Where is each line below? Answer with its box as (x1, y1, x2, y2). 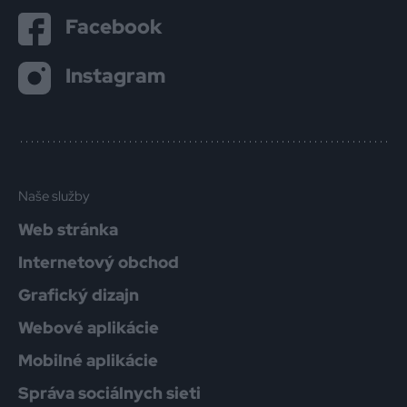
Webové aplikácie (18, 317, 159, 338)
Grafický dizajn (18, 284, 139, 305)
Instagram (65, 62, 165, 89)
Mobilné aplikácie (18, 350, 158, 371)
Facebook (65, 13, 162, 40)
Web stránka (18, 219, 118, 240)
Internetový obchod (18, 252, 179, 273)
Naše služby (18, 187, 90, 205)
